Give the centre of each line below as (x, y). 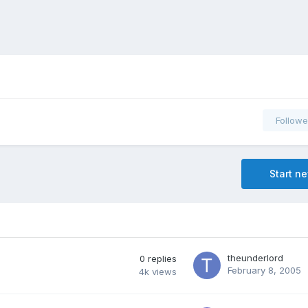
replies (162, 258)
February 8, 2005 (264, 270)
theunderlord (255, 257)
